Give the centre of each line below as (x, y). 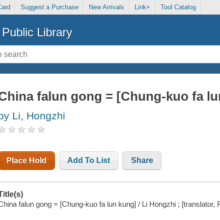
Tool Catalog (179, 7)
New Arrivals (106, 7)
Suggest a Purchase (49, 7)
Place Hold (27, 161)
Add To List (89, 161)
